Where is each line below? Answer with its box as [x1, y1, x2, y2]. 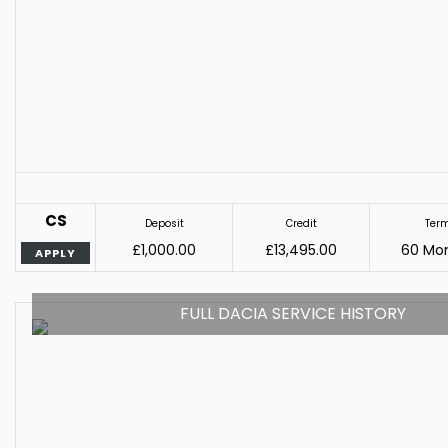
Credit [285, 215, 317, 231]
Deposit [144, 215, 184, 231]
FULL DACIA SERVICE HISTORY [180, 302, 407, 325]
